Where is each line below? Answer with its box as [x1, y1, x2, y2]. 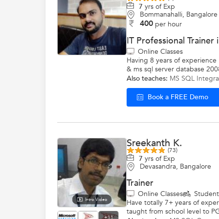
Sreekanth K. [127, 136, 182, 150]
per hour [155, 19, 182, 29]
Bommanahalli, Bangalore [140, 10, 218, 19]
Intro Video [85, 197, 107, 202]
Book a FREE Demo [147, 92, 208, 102]
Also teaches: [127, 74, 168, 83]
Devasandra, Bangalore [140, 162, 211, 171]
